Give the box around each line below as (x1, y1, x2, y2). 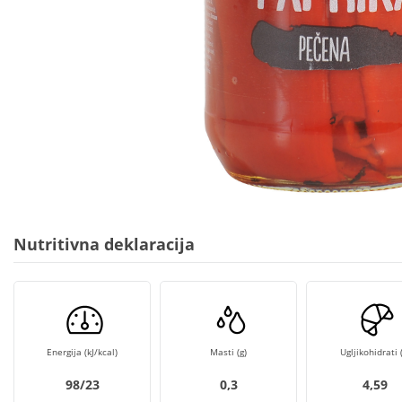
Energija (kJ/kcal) (47, 345, 118, 358)
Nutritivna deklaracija (13, 233, 195, 255)
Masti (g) (210, 345, 247, 358)
